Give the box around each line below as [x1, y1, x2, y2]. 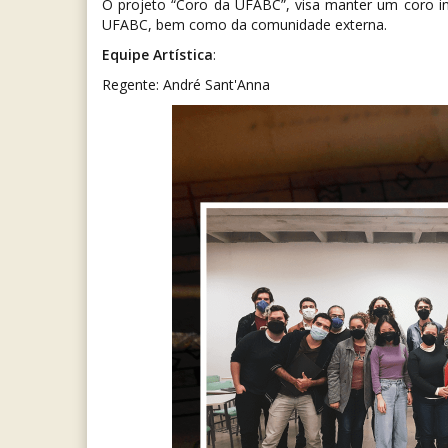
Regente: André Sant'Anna [102, 75, 274, 95]
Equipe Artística [102, 45, 213, 65]
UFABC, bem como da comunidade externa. [102, 15, 387, 35]
